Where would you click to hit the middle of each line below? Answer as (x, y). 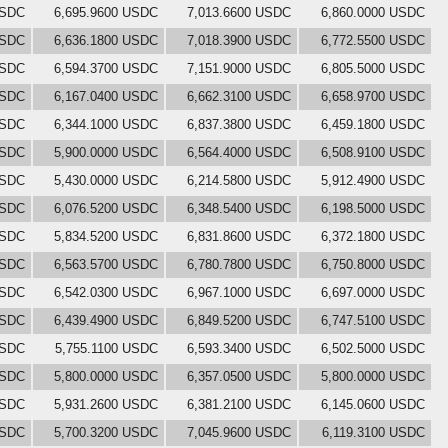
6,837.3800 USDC (239, 124)
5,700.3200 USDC (106, 432)
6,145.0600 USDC (373, 404)
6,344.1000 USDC (106, 124)
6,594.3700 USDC (106, 68)
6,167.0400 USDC (106, 96)
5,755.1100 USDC (106, 348)
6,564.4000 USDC (239, 152)
